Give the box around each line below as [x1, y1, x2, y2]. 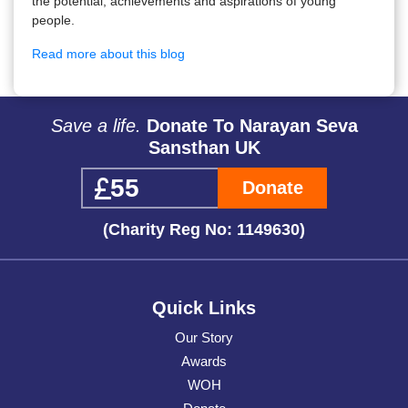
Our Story [175, 330, 233, 346]
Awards [181, 353, 227, 370]
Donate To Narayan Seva [140, 116, 358, 137]
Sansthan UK [148, 138, 260, 158]
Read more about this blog [32, 46, 185, 62]
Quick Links [152, 298, 256, 319]
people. [32, 13, 75, 28]
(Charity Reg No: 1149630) [103, 220, 305, 240]
